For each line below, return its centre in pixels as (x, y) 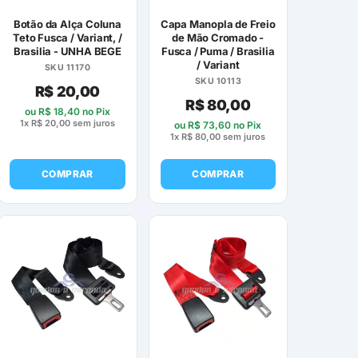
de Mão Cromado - (218, 38)
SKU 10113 (218, 82)
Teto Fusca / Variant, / (68, 38)
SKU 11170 (68, 68)
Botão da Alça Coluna (67, 24)
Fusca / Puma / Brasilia (218, 52)
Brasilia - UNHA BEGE (67, 52)
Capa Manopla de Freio (218, 24)
